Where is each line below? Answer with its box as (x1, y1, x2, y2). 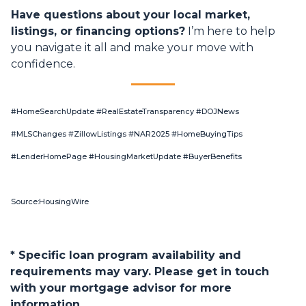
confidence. (11, 57, 75, 71)
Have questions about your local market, (11, 8, 250, 22)
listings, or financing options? (11, 25, 185, 38)
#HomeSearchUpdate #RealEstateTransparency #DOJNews (11, 107, 239, 117)
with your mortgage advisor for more (10, 281, 232, 295)
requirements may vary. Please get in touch (10, 265, 269, 279)
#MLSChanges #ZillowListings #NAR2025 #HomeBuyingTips (11, 129, 242, 139)
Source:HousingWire (11, 197, 89, 207)
